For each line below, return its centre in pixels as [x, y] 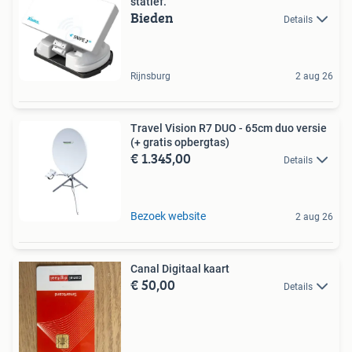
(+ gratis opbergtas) [180, 142]
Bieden [152, 17]
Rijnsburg [150, 76]
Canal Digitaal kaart [180, 268]
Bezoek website [168, 216]
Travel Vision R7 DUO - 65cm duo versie [229, 128]
